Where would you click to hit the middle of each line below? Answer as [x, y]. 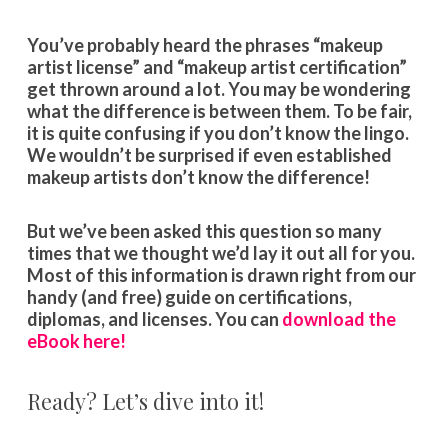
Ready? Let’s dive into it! [145, 400]
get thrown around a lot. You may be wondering [218, 88]
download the [338, 318]
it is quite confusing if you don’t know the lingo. [217, 132]
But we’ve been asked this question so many [204, 230]
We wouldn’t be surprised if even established [209, 154]
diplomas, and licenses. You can [154, 318]
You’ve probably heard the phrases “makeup [204, 44]
